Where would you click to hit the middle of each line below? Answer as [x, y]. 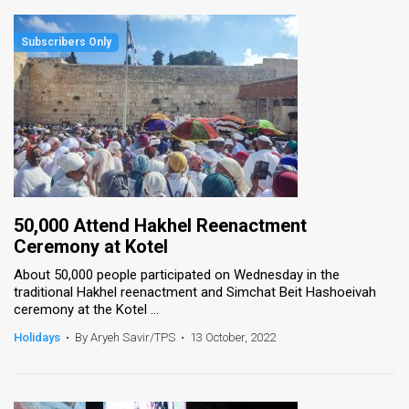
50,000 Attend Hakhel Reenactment [160, 225]
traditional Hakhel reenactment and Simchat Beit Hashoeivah [195, 292]
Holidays [37, 337]
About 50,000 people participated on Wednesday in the [177, 274]
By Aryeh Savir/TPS [125, 337]
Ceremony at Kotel [91, 246]
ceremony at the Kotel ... [86, 309]
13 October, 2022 [233, 337]
